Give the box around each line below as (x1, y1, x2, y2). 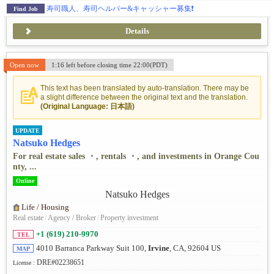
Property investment (100, 213, 158, 222)
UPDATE (15, 127, 40, 134)
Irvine (148, 243, 169, 253)
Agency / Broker (48, 213, 96, 222)
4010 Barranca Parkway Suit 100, (36, 243, 148, 253)
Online (16, 177, 34, 184)
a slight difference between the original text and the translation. (40, 93, 248, 102)
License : (13, 259, 37, 266)
